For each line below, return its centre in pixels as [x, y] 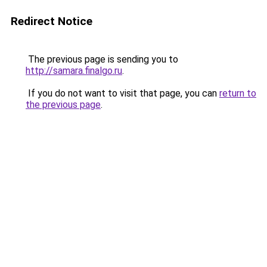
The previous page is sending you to [102, 59]
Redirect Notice [52, 21]
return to [238, 93]
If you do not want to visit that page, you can [122, 93]
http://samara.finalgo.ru [74, 71]
